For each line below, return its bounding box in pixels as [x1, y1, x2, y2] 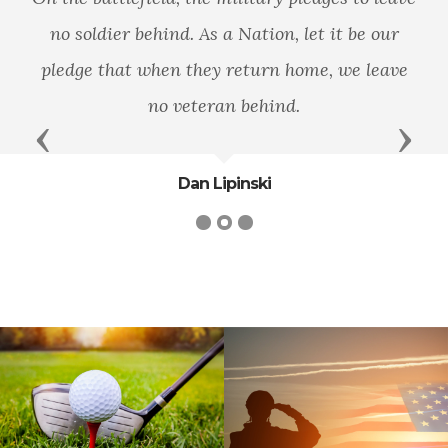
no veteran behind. [148, 94, 300, 118]
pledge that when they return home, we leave [40, 58, 408, 82]
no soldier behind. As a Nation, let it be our [49, 22, 399, 46]
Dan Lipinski [177, 174, 271, 194]
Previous [42, 126, 125, 151]
